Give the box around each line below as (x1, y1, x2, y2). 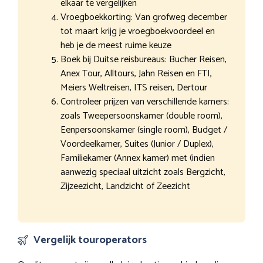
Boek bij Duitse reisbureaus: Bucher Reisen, (60, 51, 227, 68)
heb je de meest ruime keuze (60, 37, 171, 53)
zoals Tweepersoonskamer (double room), (60, 107, 222, 124)
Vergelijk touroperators (33, 231, 147, 249)
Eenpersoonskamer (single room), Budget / (60, 122, 227, 138)
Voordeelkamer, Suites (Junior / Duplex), (60, 136, 214, 152)
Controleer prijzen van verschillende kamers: (60, 93, 229, 110)
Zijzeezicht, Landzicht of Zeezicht (60, 178, 190, 194)
